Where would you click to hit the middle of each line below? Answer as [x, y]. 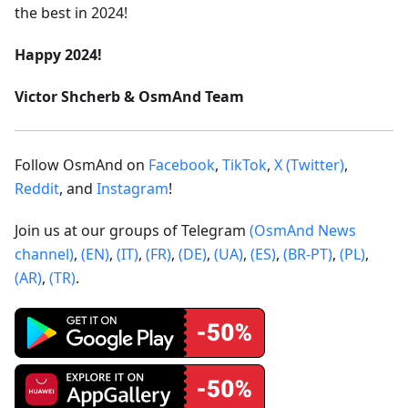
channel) [44, 254]
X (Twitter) [309, 164]
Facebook [182, 164]
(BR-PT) [308, 254]
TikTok [245, 164]
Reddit [37, 188]
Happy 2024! [58, 54]
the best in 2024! [71, 12]
